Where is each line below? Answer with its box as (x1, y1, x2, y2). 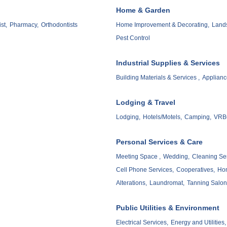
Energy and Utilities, (171, 218, 226, 226)
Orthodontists (41, 21, 78, 29)
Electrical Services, (116, 218, 168, 226)
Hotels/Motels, (143, 113, 182, 121)
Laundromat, (149, 179, 184, 186)
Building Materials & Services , (116, 74, 200, 82)
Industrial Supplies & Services (116, 59, 220, 67)
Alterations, (116, 179, 147, 186)
